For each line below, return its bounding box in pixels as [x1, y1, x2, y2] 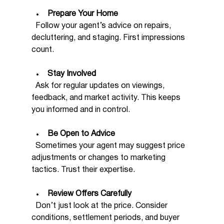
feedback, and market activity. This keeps [31, 94, 182, 102]
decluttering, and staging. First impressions [31, 34, 187, 42]
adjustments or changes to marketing [31, 154, 167, 162]
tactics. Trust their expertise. [31, 166, 135, 174]
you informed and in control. [31, 106, 130, 114]
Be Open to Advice [47, 130, 115, 138]
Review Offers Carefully [47, 190, 131, 198]
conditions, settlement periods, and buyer [31, 214, 181, 222]
